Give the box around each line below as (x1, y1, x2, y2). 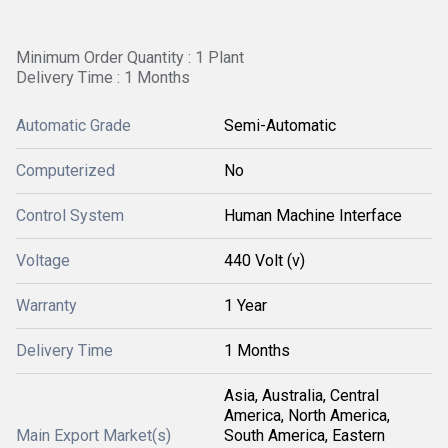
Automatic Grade (16, 116, 131, 135)
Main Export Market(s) (16, 426, 171, 445)
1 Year (224, 296, 267, 315)
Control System (16, 206, 124, 225)
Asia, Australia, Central (224, 386, 379, 405)
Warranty (16, 296, 77, 315)
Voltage (16, 251, 70, 270)
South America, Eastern (224, 426, 385, 445)
